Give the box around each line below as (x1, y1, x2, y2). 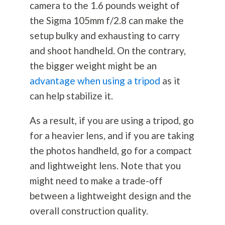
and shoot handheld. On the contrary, (29, 45, 186, 57)
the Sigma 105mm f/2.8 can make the (29, 15, 184, 27)
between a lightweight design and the (29, 190, 191, 202)
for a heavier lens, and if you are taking (29, 130, 194, 142)
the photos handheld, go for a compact (29, 145, 192, 157)
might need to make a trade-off (29, 175, 163, 187)
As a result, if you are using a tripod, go (29, 115, 194, 127)
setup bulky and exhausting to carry (29, 30, 180, 42)
